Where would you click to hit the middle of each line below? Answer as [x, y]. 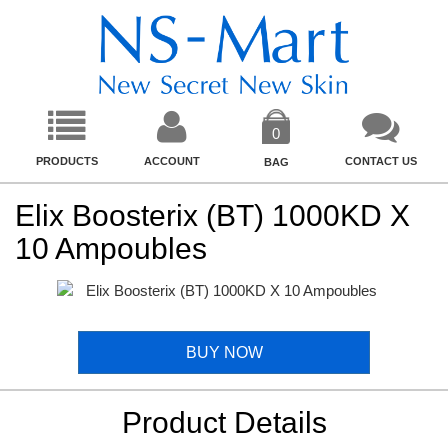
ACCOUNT [171, 161]
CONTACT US [380, 161]
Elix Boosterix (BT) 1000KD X [212, 215]
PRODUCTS [67, 161]
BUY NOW [224, 352]
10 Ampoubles [111, 248]
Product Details [224, 422]
